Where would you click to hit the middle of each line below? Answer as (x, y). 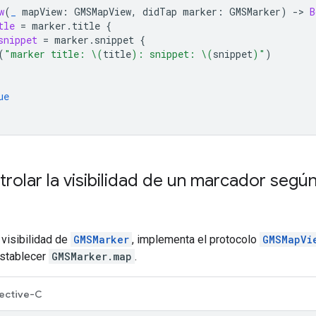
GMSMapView (103, 11)
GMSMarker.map (92, 256)
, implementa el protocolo (196, 239)
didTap (160, 11)
